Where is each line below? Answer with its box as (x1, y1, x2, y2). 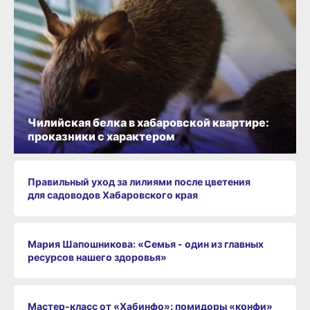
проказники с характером (28, 129, 174, 143)
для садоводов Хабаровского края (28, 188, 198, 201)
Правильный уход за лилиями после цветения (28, 175, 250, 188)
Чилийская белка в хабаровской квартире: (28, 115, 269, 129)
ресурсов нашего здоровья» (28, 250, 167, 263)
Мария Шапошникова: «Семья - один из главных (28, 237, 264, 250)
